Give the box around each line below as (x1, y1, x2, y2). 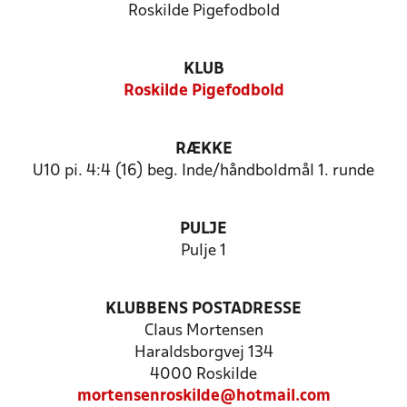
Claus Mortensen (144, 323, 263, 339)
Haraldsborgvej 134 (134, 345, 273, 361)
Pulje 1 (181, 243, 226, 259)
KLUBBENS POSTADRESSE (105, 302, 302, 317)
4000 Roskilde (150, 367, 257, 382)
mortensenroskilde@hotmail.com (76, 389, 331, 404)
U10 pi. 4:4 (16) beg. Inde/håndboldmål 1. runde (33, 164, 374, 179)
